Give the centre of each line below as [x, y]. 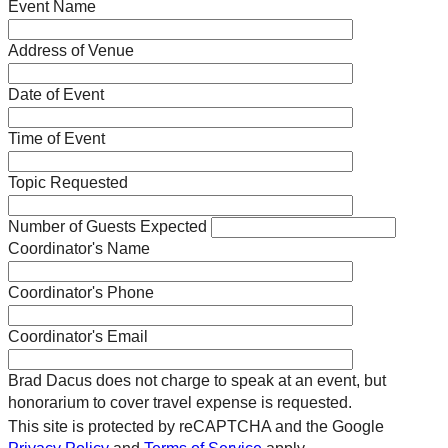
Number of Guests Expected [107, 226]
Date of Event [56, 94]
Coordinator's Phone [81, 292]
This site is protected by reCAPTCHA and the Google [196, 426]
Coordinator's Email [78, 336]
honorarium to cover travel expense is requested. [180, 402]
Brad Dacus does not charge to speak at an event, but [197, 380]
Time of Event [56, 138]
